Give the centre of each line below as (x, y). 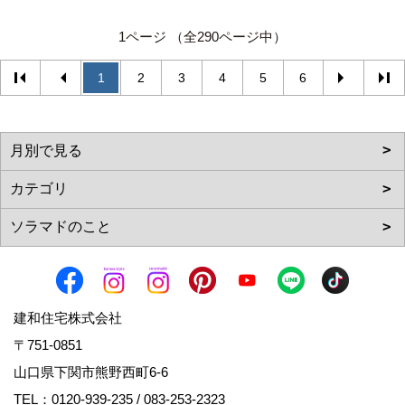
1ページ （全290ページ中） (202, 37)
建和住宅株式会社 (68, 318)
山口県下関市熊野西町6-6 (98, 372)
